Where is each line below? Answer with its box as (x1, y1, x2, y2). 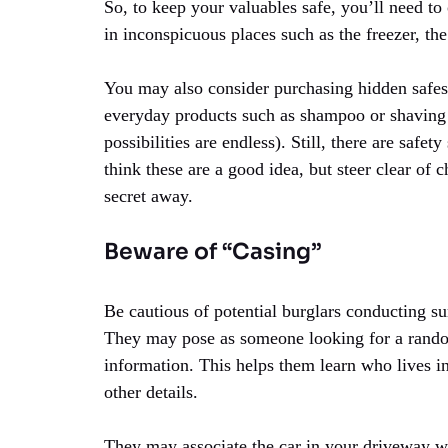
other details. (104, 381, 198, 402)
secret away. (104, 185, 193, 206)
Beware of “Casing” (104, 237, 322, 265)
